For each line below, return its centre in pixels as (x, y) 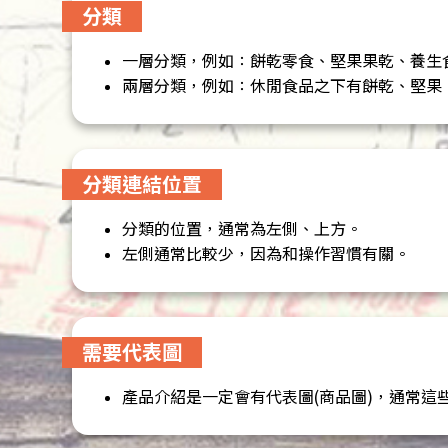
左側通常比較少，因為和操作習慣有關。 (266, 253)
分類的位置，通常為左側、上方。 (242, 228)
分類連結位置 (142, 184)
